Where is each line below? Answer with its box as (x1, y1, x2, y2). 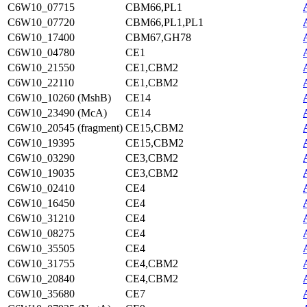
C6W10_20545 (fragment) (8, 122, 123, 134)
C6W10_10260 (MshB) (8, 92, 111, 103)
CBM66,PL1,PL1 (125, 16, 204, 28)
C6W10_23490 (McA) (8, 107, 107, 119)
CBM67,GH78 (125, 32, 191, 43)
